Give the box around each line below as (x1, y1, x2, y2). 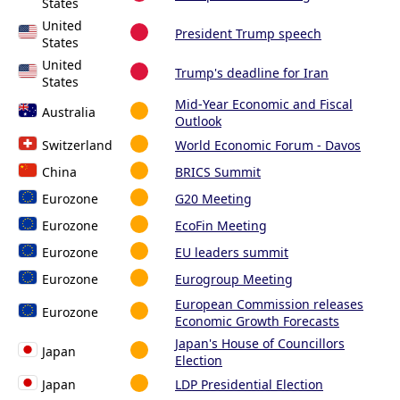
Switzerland (42, 137, 112, 154)
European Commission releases (175, 296, 363, 313)
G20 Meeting (175, 190, 252, 208)
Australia (42, 104, 96, 121)
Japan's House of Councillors (175, 335, 345, 353)
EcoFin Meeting (175, 217, 267, 235)
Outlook (175, 112, 221, 130)
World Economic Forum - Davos (175, 137, 361, 154)
